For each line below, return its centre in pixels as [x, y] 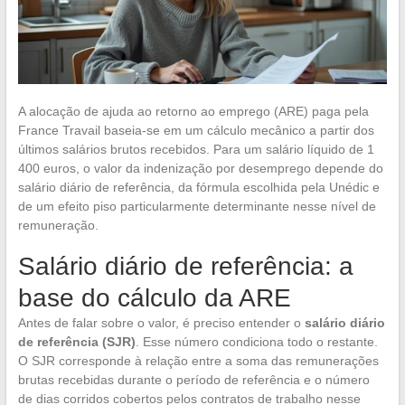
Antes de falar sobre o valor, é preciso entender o [161, 322]
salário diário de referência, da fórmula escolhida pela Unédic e [198, 187]
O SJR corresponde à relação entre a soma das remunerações [198, 360]
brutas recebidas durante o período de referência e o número [193, 379]
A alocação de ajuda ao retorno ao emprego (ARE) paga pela [193, 111]
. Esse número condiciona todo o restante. [256, 341]
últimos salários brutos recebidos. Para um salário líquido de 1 [196, 149]
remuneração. [58, 225]
